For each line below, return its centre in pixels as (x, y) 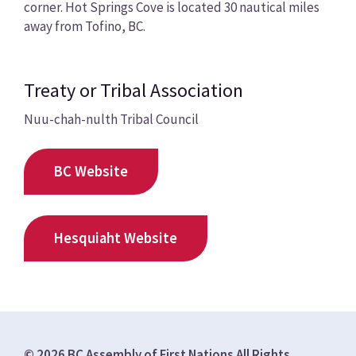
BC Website (91, 172)
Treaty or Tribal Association (133, 90)
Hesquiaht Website (116, 238)
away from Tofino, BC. (84, 26)
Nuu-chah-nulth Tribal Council (111, 119)
